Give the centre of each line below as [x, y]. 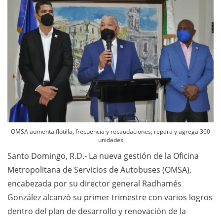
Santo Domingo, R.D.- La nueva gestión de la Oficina [103, 156]
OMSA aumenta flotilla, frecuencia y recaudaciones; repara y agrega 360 [110, 131]
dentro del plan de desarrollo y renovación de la [97, 211]
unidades [110, 140]
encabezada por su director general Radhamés [94, 183]
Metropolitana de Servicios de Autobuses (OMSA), [99, 169]
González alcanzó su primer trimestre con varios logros [110, 197]
